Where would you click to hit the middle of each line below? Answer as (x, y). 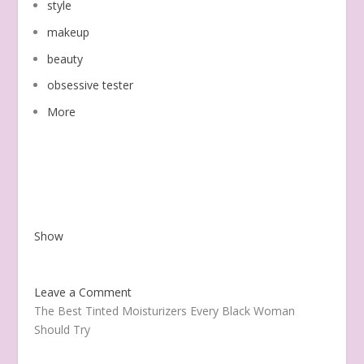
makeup (69, 32)
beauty (65, 58)
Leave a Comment (83, 292)
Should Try (63, 330)
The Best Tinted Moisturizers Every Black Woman (165, 311)
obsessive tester (91, 85)
